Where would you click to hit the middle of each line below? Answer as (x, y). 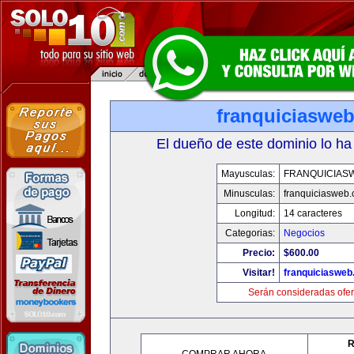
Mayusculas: (248, 174)
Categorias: (250, 233)
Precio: (258, 253)
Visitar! (258, 273)
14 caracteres (313, 213)
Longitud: (254, 213)
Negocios (304, 233)
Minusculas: (249, 194)
